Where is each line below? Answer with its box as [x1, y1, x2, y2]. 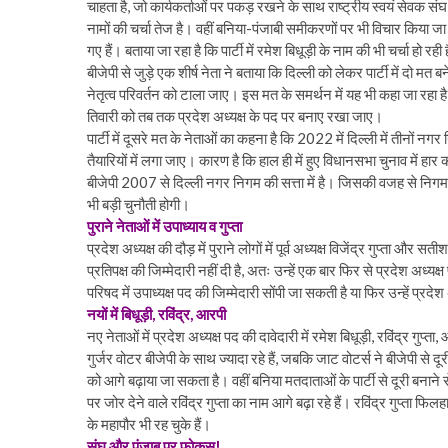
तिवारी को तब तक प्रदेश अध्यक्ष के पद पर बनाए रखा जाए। [87, 107, 383, 125]
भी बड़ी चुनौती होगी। [87, 195, 190, 213]
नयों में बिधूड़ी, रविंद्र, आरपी [87, 305, 226, 323]
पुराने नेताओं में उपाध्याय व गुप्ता [87, 217, 242, 235]
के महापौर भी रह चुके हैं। [87, 415, 211, 433]
